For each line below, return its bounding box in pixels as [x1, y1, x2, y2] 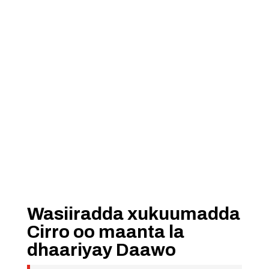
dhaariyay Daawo [26, 240, 176, 259]
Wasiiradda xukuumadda [26, 204, 240, 223]
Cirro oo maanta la [26, 222, 184, 241]
